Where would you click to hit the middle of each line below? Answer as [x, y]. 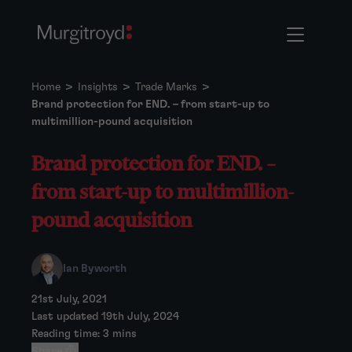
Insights [98, 87]
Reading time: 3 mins [84, 334]
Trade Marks [166, 87]
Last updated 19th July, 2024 [105, 317]
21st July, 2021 [69, 299]
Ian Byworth [95, 269]
